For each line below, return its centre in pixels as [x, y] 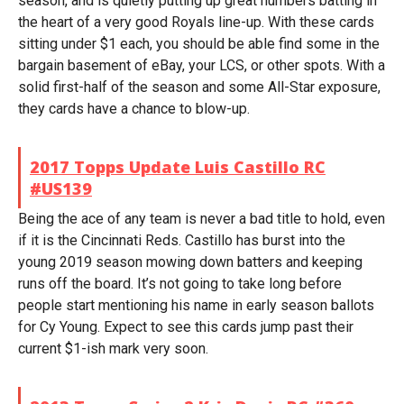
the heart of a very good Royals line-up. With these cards [196, 22]
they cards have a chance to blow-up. [134, 109]
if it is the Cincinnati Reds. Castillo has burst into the [182, 240]
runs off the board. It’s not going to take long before [180, 284]
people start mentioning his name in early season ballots [196, 305]
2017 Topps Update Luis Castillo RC [178, 167]
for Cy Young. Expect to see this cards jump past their [186, 327]
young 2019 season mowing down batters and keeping [190, 262]
